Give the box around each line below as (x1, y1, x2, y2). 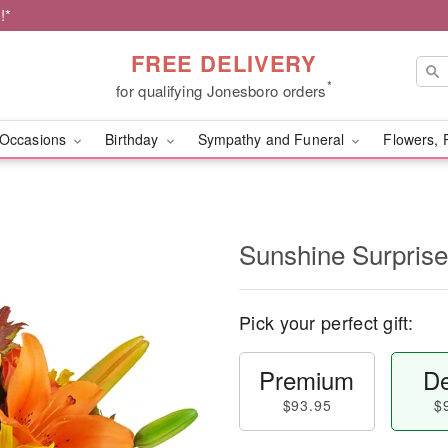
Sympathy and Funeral (197, 129, 349, 149)
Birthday (105, 129, 163, 149)
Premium (259, 362, 355, 397)
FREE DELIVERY (130, 46, 318, 79)
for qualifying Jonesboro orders (116, 79, 327, 101)
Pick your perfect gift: (239, 309, 413, 335)
